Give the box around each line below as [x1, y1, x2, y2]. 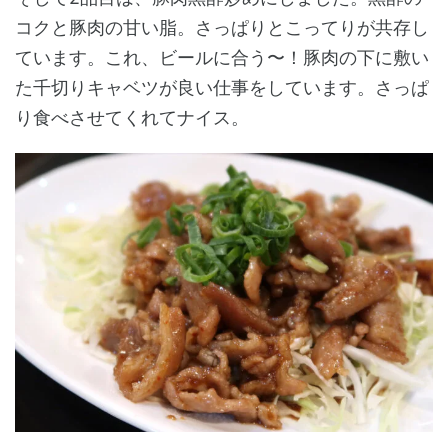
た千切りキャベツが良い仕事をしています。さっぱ [15, 77, 429, 99]
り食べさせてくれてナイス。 [15, 107, 249, 129]
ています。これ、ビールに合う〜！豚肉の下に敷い [15, 47, 429, 69]
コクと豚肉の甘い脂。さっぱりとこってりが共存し [15, 17, 429, 39]
